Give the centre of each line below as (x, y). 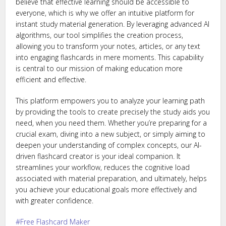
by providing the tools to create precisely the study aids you (113, 112)
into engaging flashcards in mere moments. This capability (110, 57)
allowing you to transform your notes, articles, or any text (108, 46)
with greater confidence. (55, 201)
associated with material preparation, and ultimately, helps (111, 178)
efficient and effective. (51, 79)
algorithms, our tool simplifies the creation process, (100, 35)
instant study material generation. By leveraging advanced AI (113, 24)
